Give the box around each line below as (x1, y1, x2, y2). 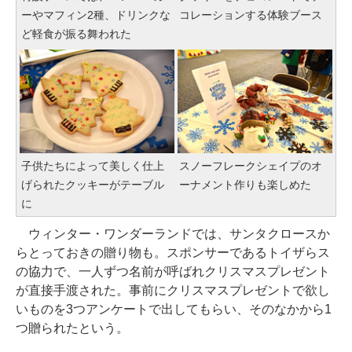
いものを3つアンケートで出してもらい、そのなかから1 (16, 302, 332, 316)
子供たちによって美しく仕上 (21, 159, 164, 172)
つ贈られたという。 (16, 321, 129, 335)
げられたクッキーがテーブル (21, 178, 164, 191)
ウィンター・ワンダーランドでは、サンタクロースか (16, 226, 330, 240)
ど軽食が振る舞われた (21, 27, 131, 41)
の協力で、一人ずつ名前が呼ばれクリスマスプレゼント (16, 264, 330, 278)
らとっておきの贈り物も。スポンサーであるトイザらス (16, 245, 330, 259)
